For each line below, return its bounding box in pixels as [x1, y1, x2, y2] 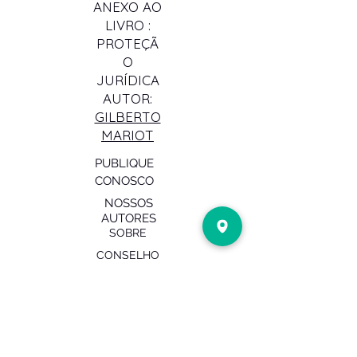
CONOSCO [95, 174, 154, 189]
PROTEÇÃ [96, 35, 159, 53]
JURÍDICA [96, 72, 159, 89]
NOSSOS [104, 196, 153, 211]
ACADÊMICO [96, 300, 163, 313]
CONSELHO [96, 249, 159, 262]
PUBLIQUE [95, 156, 154, 171]
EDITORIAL [99, 263, 156, 277]
